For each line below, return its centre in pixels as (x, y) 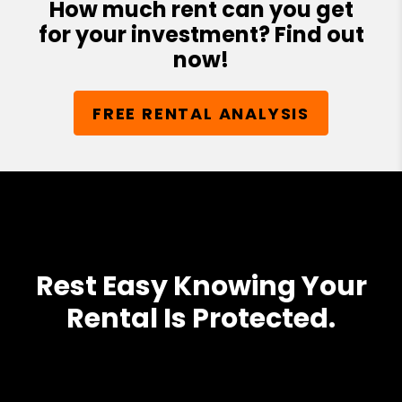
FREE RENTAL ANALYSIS (201, 113)
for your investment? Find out (201, 35)
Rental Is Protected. (201, 319)
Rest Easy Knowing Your (201, 287)
